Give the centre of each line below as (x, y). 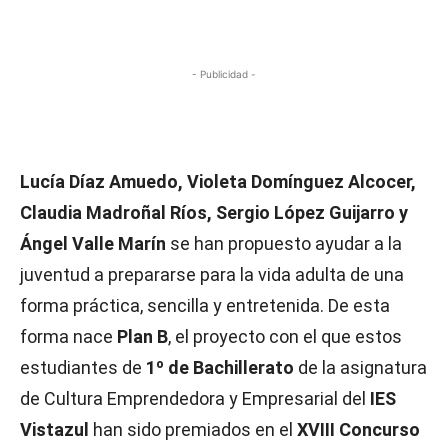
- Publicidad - (224, 73)
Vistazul (56, 429)
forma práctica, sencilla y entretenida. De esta (205, 305)
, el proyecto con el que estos (285, 336)
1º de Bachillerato (222, 367)
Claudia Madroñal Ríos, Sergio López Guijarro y (214, 212)
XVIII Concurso (358, 429)
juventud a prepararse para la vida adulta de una (212, 274)
